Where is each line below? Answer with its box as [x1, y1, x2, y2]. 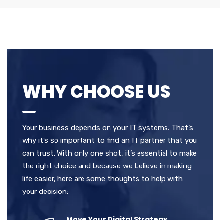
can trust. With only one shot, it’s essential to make [22, 148, 197, 158]
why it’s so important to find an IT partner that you [22, 136, 197, 145]
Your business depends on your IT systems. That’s [22, 123, 193, 132]
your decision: [22, 187, 68, 196]
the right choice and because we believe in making [22, 161, 192, 170]
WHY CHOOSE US [22, 79, 170, 104]
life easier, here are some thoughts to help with [22, 174, 183, 183]
